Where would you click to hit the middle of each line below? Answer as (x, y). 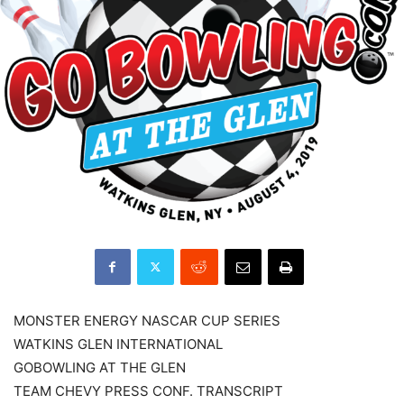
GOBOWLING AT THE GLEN (100, 367)
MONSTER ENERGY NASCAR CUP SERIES (147, 320)
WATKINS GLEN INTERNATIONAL (118, 344)
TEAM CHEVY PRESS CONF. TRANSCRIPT (148, 390)
